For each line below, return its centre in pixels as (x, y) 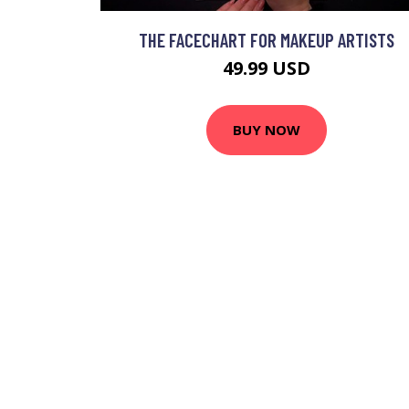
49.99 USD (267, 68)
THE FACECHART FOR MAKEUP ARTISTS (267, 39)
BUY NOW (267, 130)
